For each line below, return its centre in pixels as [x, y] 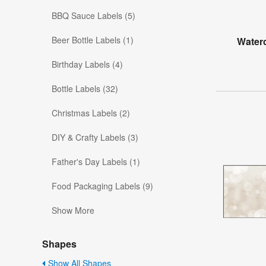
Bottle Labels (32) [85, 89]
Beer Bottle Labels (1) [93, 40]
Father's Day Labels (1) [96, 162]
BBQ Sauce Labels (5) [94, 16]
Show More [73, 210]
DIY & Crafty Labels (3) [95, 137]
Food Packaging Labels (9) [102, 186]
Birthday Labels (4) [87, 64]
